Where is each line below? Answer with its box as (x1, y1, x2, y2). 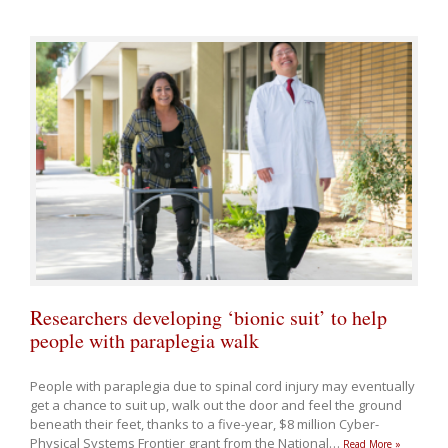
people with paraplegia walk (30, 326, 259, 354)
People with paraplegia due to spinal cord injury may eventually (30, 376, 415, 395)
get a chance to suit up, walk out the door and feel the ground (30, 395, 402, 414)
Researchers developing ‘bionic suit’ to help (30, 303, 387, 331)
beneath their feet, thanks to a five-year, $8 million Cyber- (30, 414, 379, 433)
